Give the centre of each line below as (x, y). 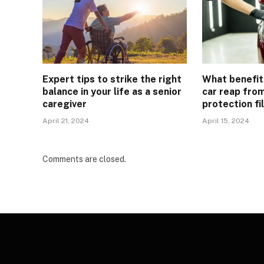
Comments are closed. (84, 159)
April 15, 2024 (226, 121)
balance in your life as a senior (112, 91)
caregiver (65, 104)
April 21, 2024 (66, 121)
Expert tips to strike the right (112, 79)
